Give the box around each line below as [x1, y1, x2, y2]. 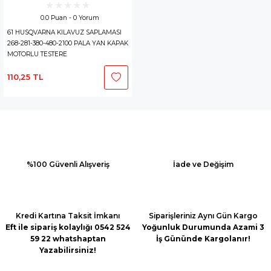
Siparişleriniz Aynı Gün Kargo [149, 211, 258, 220]
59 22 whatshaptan [30, 233, 106, 243]
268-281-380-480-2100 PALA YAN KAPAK [7, 39, 128, 48]
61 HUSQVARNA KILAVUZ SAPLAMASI [7, 28, 122, 37]
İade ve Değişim [173, 159, 233, 169]
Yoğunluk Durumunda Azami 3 [142, 222, 264, 232]
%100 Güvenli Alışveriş [26, 159, 109, 169]
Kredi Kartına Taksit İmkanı [16, 211, 120, 220]
